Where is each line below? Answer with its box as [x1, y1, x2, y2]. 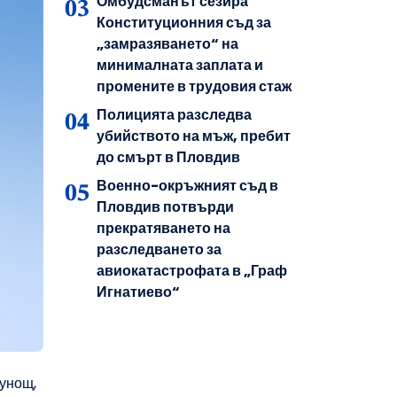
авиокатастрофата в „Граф [97, 260, 287, 281]
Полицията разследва [97, 104, 252, 125]
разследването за [97, 238, 222, 260]
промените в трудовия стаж [97, 75, 292, 97]
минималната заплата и [97, 54, 263, 75]
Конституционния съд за [97, 12, 271, 33]
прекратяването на [97, 217, 230, 238]
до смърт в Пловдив [97, 146, 240, 167]
